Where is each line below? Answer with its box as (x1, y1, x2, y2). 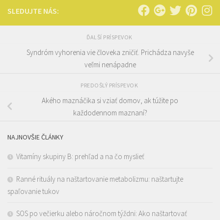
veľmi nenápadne (84, 59, 136, 69)
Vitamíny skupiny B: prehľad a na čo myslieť (16, 152, 144, 162)
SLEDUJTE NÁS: (7, 6, 59, 16)
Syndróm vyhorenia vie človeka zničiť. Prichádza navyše (26, 47, 194, 57)
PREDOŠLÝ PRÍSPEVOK (81, 81, 139, 89)
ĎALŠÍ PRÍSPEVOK (86, 33, 134, 41)
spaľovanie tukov (7, 187, 59, 196)
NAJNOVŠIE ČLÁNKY (7, 133, 63, 142)
